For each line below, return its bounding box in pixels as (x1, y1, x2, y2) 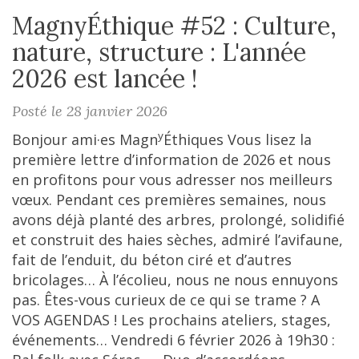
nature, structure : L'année (12, 37, 306, 67)
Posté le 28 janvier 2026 (12, 102, 167, 120)
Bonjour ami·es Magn (12, 130, 158, 149)
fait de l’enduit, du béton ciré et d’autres (12, 250, 292, 269)
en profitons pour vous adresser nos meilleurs (12, 170, 333, 189)
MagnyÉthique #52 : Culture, (12, 10, 337, 41)
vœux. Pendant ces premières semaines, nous (12, 190, 326, 209)
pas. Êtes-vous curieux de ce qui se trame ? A (12, 290, 320, 309)
